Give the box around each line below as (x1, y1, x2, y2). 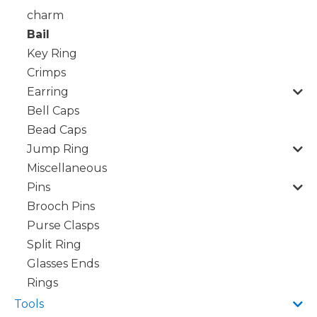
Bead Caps (27, 123, 86, 137)
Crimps (27, 66, 66, 79)
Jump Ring (27, 142, 89, 156)
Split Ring (27, 238, 81, 251)
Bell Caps (27, 104, 79, 117)
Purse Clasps (27, 219, 99, 232)
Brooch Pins (27, 200, 95, 213)
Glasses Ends (27, 257, 99, 270)
